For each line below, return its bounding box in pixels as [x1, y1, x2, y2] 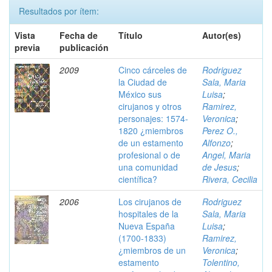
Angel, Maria [202, 149, 251, 161]
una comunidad [118, 161, 178, 173]
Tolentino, [202, 256, 240, 268]
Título [118, 29, 143, 41]
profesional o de [118, 149, 180, 161]
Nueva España [118, 220, 175, 232]
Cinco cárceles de [118, 64, 187, 76]
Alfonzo [202, 137, 231, 149]
